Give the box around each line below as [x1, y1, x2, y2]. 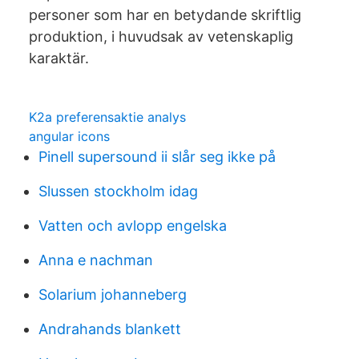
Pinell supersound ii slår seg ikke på [38, 148, 276, 165]
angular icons [29, 128, 110, 144]
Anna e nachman [38, 252, 153, 268]
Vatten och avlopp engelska [38, 217, 227, 234]
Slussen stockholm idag [38, 183, 198, 200]
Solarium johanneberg [38, 286, 187, 303]
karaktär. [29, 50, 89, 67]
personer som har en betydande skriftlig [29, 6, 301, 23]
